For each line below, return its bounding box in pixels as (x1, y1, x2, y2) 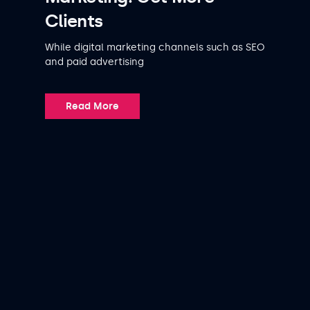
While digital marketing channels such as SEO (45, 41, 265, 53)
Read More (66, 100, 119, 112)
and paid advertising (45, 55, 144, 68)
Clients (45, 10, 103, 32)
